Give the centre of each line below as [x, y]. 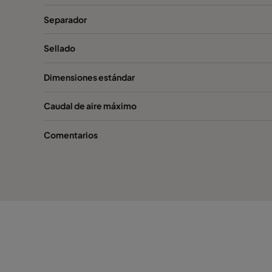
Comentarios [71, 134]
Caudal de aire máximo [90, 106]
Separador [65, 19]
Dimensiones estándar [89, 77]
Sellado [59, 48]
